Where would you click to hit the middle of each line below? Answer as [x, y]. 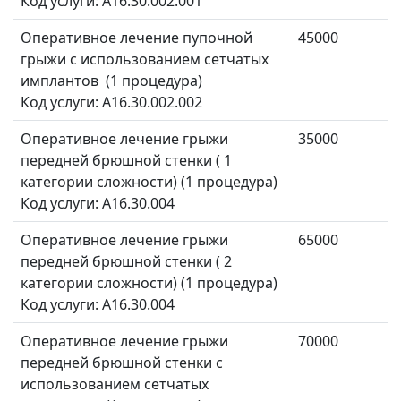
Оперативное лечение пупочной [137, 38]
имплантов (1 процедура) [111, 81]
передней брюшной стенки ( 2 [126, 262]
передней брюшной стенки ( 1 [126, 161]
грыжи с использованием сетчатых [145, 60]
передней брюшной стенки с [122, 363]
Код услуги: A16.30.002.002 [111, 102]
